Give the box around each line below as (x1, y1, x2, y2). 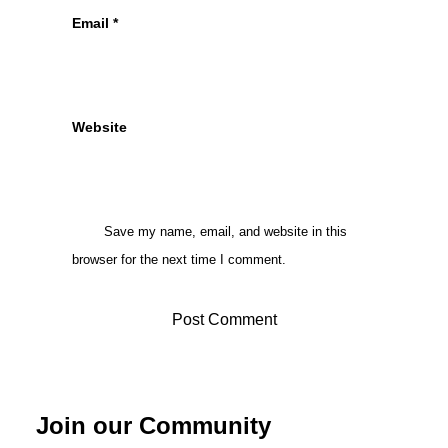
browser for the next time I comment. (72, 251, 286, 267)
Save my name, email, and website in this (104, 223, 347, 239)
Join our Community (36, 411, 271, 439)
